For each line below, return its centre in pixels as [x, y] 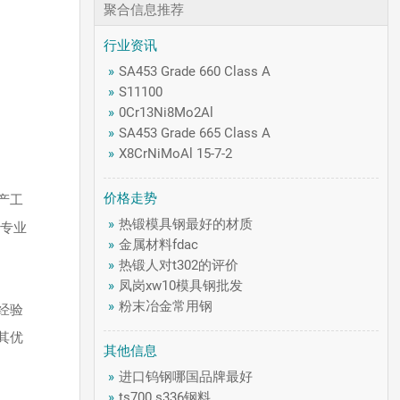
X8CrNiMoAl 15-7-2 [176, 154]
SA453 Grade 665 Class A [195, 133]
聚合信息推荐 [144, 10]
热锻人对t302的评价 [179, 265]
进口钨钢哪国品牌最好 [186, 377]
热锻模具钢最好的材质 [186, 224]
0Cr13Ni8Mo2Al [167, 112]
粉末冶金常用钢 [166, 306]
